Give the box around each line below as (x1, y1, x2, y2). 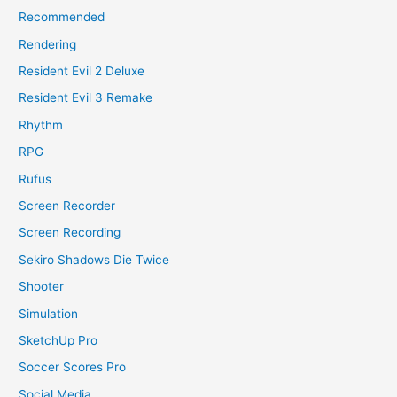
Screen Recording (19, 225, 121, 240)
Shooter (19, 279, 65, 294)
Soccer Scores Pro (19, 360, 127, 375)
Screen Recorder (19, 198, 116, 213)
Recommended (19, 10, 105, 25)
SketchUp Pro (19, 333, 98, 348)
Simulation (19, 306, 79, 321)
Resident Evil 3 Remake (19, 90, 153, 105)
